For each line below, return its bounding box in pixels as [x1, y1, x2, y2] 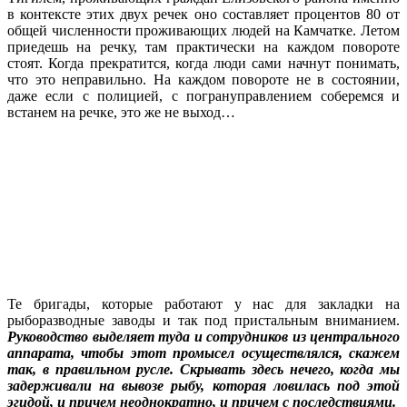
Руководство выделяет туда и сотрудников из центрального [7, 328, 400, 344]
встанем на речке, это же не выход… [7, 104, 235, 120]
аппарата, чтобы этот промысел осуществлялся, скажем [7, 344, 400, 361]
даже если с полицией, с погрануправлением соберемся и [7, 87, 400, 104]
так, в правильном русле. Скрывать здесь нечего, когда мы [7, 361, 400, 377]
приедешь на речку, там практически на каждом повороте [7, 38, 400, 55]
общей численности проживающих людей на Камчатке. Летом [7, 22, 400, 38]
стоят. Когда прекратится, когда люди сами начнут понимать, [7, 55, 400, 71]
